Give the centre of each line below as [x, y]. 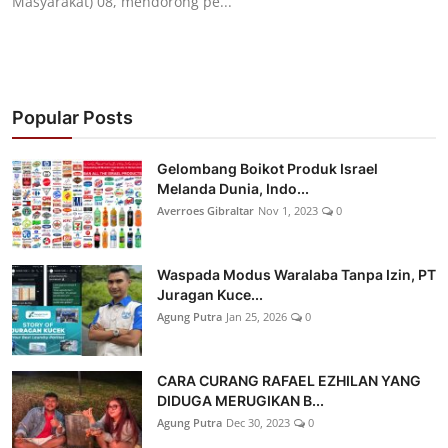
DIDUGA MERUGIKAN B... [240, 401]
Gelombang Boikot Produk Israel [267, 169]
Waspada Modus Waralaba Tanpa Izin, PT [296, 275]
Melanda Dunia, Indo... [233, 189]
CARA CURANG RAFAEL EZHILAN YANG [289, 381]
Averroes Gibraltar [205, 211]
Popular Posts [72, 118]
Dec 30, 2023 [258, 423]
